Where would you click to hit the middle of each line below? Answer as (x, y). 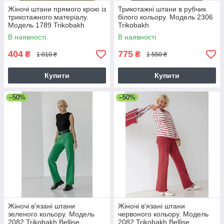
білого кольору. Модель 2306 (165, 17)
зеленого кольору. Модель (51, 214)
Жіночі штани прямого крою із (57, 9)
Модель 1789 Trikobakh (46, 25)
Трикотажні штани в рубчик (162, 9)
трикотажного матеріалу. (48, 17)
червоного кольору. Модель (163, 214)
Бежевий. (23, 33)
